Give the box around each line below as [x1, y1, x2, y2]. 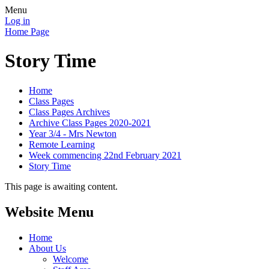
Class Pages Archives [29, 106, 110, 117]
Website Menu [5, 204, 94, 220]
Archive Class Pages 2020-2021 [29, 117, 151, 128]
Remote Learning [29, 139, 95, 150]
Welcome [53, 253, 88, 264]
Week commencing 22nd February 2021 [29, 150, 181, 160]
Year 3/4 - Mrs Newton [29, 128, 116, 139]
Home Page [5, 26, 49, 37]
